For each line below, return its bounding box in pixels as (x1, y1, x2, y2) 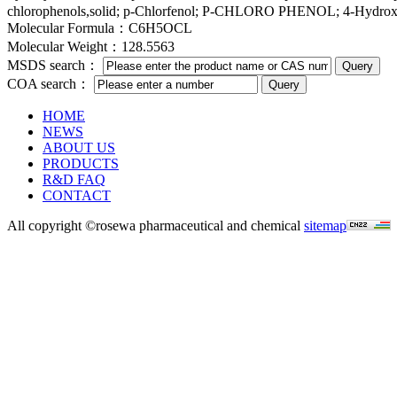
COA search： (7, 76, 94, 91)
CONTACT (43, 188, 111, 203)
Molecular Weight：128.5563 (7, 39, 175, 54)
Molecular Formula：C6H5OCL (7, 20, 192, 35)
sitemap (304, 218, 346, 233)
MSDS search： (7, 58, 103, 73)
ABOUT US (43, 140, 115, 155)
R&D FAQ (43, 172, 105, 187)
